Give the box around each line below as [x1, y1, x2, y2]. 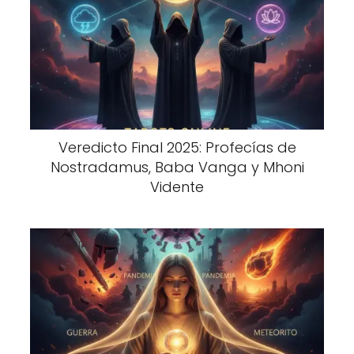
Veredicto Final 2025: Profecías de [58, 137, 296, 157]
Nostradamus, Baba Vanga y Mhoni [50, 156, 304, 177]
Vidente [150, 176, 204, 197]
